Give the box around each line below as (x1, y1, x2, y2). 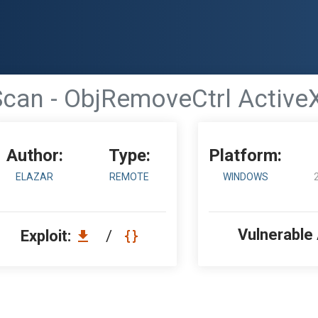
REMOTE (109, 171, 150, 182)
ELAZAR (16, 171, 54, 182)
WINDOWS (222, 171, 268, 182)
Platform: (209, 146, 283, 165)
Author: (6, 146, 63, 165)
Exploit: (21, 227, 75, 245)
